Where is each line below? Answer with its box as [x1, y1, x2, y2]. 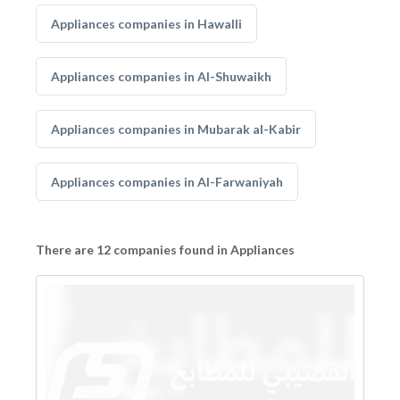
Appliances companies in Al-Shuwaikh [51, 69, 271, 84]
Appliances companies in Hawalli [51, 16, 242, 31]
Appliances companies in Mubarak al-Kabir [51, 121, 301, 137]
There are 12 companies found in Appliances [36, 242, 295, 257]
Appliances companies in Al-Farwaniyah [51, 174, 283, 189]
